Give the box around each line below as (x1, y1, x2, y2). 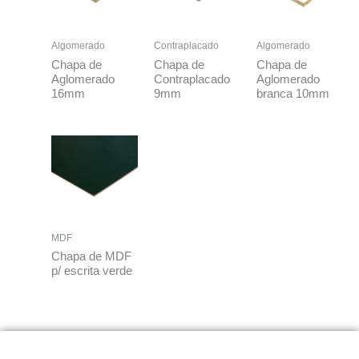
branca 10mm (256, 87, 329, 100)
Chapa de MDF (50, 250, 131, 264)
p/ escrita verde (50, 264, 132, 278)
